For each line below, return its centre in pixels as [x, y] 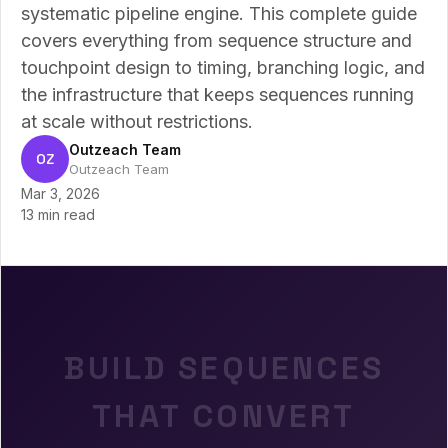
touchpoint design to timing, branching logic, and [223, 67]
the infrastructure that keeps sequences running [217, 94]
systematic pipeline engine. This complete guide [219, 13]
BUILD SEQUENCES [223, 368]
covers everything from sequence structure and [216, 40]
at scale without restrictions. [137, 121]
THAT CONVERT [224, 416]
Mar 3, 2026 [60, 193]
